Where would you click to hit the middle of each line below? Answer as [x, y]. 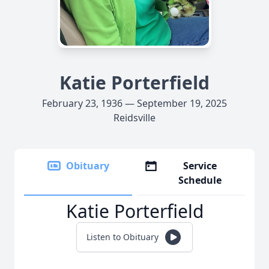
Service [200, 166]
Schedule [200, 180]
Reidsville [134, 118]
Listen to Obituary [122, 237]
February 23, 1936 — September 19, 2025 [134, 103]
